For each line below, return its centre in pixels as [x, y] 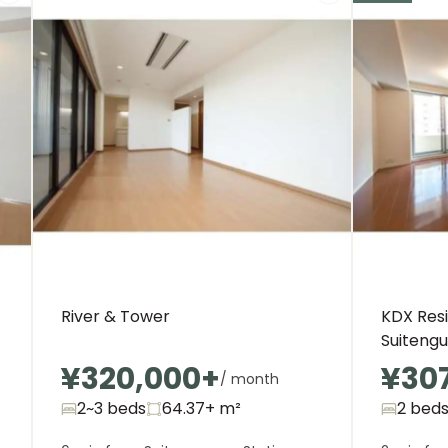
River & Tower [115, 316]
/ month [249, 379]
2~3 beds [111, 408]
